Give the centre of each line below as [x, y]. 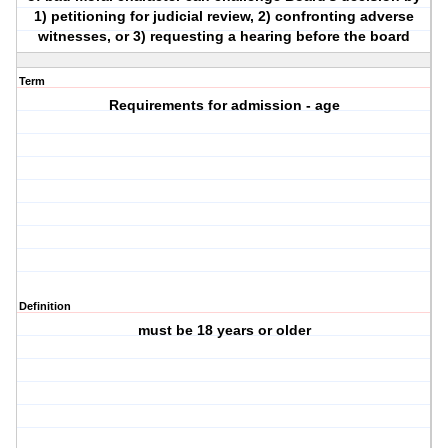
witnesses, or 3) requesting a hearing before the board [224, 36]
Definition [45, 306]
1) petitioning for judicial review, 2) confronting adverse [224, 16]
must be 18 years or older [224, 330]
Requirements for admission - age [224, 105]
